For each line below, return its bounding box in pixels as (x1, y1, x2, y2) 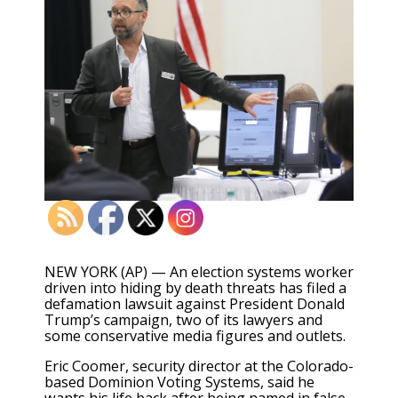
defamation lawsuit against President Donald (44, 294, 345, 314)
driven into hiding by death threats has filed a (44, 278, 346, 298)
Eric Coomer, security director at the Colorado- (44, 356, 354, 377)
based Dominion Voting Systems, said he (44, 372, 314, 393)
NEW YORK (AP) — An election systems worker (44, 262, 354, 283)
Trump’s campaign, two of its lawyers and (44, 310, 322, 330)
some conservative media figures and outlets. (44, 326, 346, 346)
